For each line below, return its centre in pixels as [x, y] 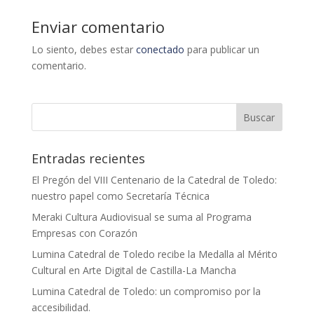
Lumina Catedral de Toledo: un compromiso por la [146, 292]
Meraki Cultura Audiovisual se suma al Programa [141, 217]
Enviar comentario [98, 27]
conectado [160, 50]
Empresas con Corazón [84, 233]
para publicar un [221, 50]
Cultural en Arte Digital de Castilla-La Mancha [134, 271]
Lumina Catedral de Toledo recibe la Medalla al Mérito [154, 254]
